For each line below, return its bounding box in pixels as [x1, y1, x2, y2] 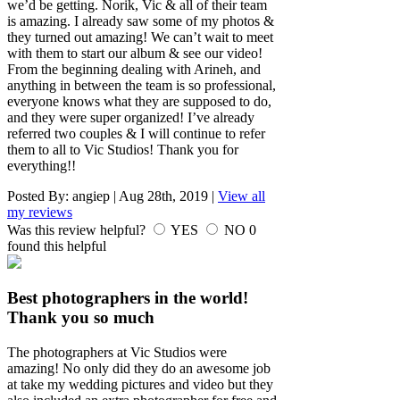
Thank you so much [7, 308, 154, 328]
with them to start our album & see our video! [7, 45, 262, 61]
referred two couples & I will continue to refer [7, 125, 265, 141]
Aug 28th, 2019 [119, 187, 208, 204]
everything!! [7, 157, 76, 173]
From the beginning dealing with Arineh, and [7, 61, 261, 77]
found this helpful [7, 237, 106, 254]
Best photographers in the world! [7, 288, 248, 308]
